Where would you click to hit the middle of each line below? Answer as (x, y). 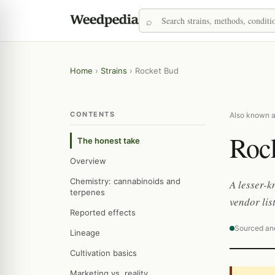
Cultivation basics (103, 253)
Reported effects (103, 212)
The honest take (109, 141)
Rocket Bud (157, 71)
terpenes (87, 192)
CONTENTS (92, 114)
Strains (114, 71)
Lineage (85, 233)
